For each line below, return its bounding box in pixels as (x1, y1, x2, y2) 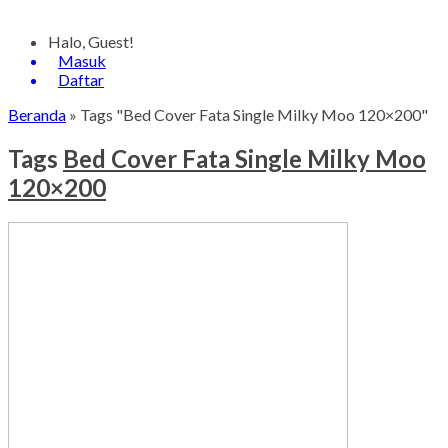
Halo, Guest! (48, 32, 134, 51)
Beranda (8, 105, 66, 124)
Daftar (58, 70, 104, 89)
